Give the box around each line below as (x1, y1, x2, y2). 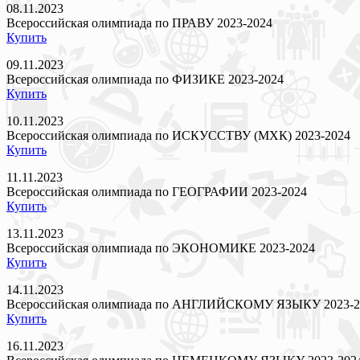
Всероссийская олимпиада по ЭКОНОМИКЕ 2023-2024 (6, 240, 315, 255)
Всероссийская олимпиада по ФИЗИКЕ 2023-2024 (6, 72, 284, 86)
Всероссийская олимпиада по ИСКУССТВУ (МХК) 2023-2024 (6, 128, 350, 142)
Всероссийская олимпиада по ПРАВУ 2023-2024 (6, 15, 272, 30)
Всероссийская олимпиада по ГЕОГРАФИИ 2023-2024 (6, 184, 307, 198)
